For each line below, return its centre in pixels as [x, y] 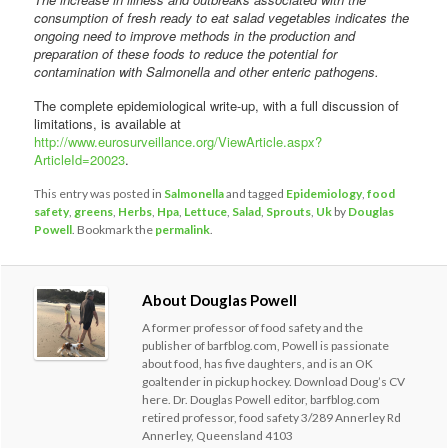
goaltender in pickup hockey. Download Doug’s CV [274, 382]
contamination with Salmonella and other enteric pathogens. [207, 71]
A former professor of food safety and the [253, 328]
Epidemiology [324, 193]
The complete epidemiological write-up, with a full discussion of [217, 105]
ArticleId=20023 [80, 159]
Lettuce [206, 211]
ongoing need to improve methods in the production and [195, 35]
